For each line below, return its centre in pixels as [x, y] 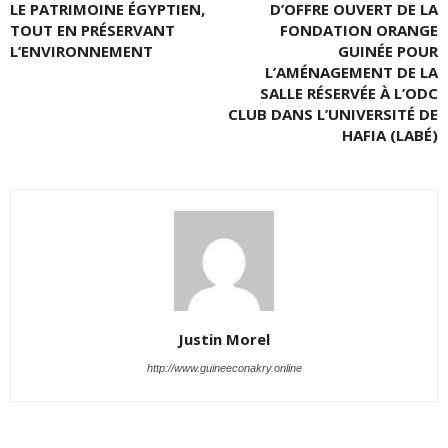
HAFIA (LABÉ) [390, 134]
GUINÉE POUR [388, 50]
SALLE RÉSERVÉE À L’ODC [349, 92]
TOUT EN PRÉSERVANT [92, 29]
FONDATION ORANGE [359, 29]
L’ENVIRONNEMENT [81, 50]
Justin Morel [224, 338]
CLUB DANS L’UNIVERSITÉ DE [333, 113]
